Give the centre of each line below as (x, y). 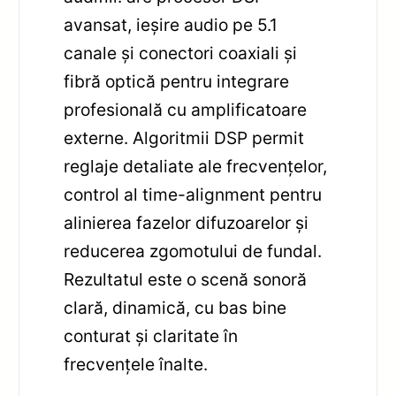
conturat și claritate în (151, 335)
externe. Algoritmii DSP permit (184, 137)
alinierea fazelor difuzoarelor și (187, 222)
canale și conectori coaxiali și (181, 53)
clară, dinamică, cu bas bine (175, 307)
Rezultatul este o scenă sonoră (186, 279)
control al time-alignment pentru (193, 194)
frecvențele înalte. (136, 364)
